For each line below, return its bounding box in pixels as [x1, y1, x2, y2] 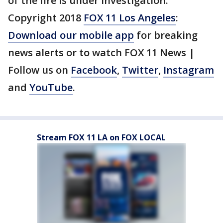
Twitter [122, 63, 158, 77]
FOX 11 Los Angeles [84, 11, 176, 24]
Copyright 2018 [8, 11, 84, 24]
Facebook [71, 63, 117, 77]
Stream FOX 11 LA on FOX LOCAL [37, 132, 166, 143]
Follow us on [8, 63, 71, 77]
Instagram [163, 63, 214, 77]
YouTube [29, 81, 73, 94]
